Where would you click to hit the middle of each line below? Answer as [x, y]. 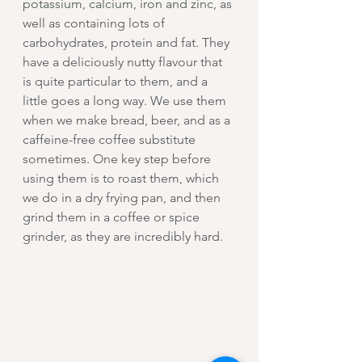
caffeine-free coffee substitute [111, 139]
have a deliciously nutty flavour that [124, 61]
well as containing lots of [95, 23]
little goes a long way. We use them [126, 100]
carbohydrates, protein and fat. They [128, 42]
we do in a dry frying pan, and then [123, 197]
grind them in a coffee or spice [113, 217]
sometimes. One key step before [118, 158]
